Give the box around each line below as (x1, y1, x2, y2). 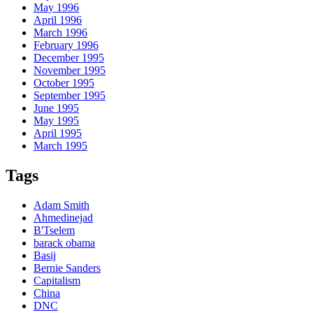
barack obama (34, 236, 95, 249)
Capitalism (34, 274, 80, 286)
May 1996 (34, 1, 79, 14)
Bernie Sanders (34, 261, 101, 274)
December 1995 (34, 52, 104, 64)
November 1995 (34, 64, 105, 77)
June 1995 (34, 102, 79, 115)
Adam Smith (34, 198, 89, 211)
